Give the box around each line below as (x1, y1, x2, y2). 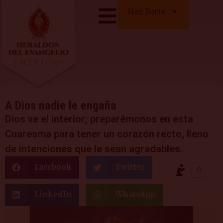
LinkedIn (34, 190, 72, 200)
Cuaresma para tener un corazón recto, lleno (5, 127, 209, 140)
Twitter (115, 162, 145, 172)
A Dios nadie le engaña (5, 98, 116, 112)
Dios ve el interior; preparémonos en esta (5, 112, 193, 125)
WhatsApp (115, 190, 155, 200)
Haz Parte (127, 6, 166, 16)
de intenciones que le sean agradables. (5, 142, 183, 155)
